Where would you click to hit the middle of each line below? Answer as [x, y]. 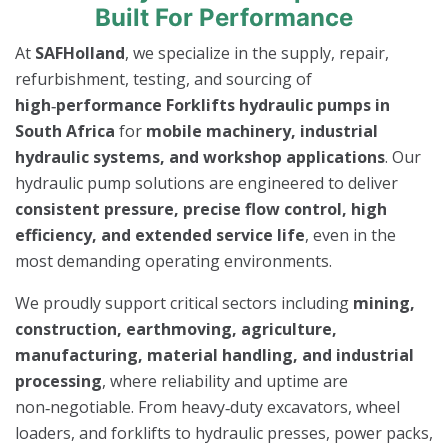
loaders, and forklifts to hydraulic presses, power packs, [224, 432]
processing [58, 380]
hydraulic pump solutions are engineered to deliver [206, 182]
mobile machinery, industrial [262, 130]
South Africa [65, 130]
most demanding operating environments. [173, 260]
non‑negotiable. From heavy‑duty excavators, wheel [207, 406]
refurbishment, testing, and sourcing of [163, 78]
